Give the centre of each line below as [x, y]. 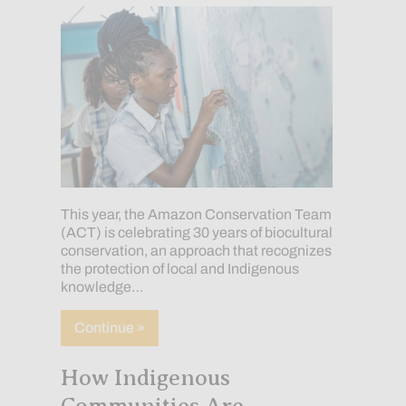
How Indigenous [145, 378]
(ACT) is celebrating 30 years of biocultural [196, 233]
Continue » [109, 328]
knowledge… [102, 287]
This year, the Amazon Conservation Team [196, 215]
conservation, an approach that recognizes [196, 251]
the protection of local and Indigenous [179, 269]
